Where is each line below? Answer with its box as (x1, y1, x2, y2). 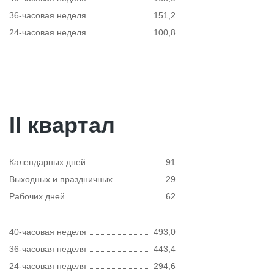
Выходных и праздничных (9, 174, 113, 184)
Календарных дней (9, 157, 86, 167)
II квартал (9, 113, 115, 138)
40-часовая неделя (9, 227, 86, 237)
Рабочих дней (9, 191, 65, 201)
